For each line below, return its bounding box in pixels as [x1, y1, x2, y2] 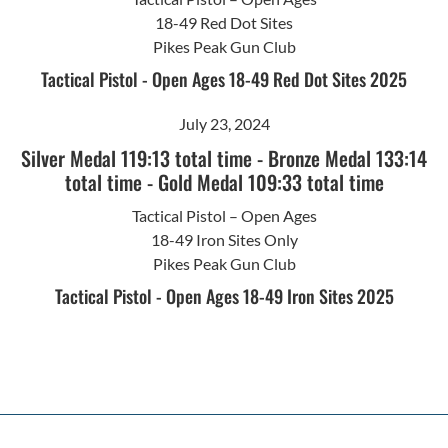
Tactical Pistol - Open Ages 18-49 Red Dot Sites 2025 [41, 65, 407, 92]
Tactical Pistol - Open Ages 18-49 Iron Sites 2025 [54, 282, 394, 309]
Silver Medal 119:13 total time [21, 142, 252, 173]
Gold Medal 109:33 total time [157, 166, 384, 197]
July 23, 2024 [178, 113, 270, 133]
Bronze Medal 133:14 [268, 142, 427, 173]
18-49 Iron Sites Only [150, 229, 298, 249]
